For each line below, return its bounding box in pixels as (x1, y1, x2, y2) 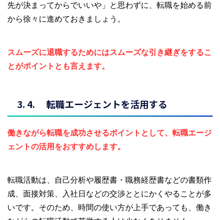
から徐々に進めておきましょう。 (7, 13, 125, 24)
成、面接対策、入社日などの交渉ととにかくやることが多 (7, 188, 212, 198)
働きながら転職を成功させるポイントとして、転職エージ (7, 127, 212, 137)
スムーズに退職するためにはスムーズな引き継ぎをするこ (7, 47, 212, 57)
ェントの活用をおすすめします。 (7, 141, 125, 151)
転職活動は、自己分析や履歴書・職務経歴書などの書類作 (7, 174, 212, 185)
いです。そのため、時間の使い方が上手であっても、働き (7, 202, 212, 212)
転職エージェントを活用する (46, 97, 167, 110)
